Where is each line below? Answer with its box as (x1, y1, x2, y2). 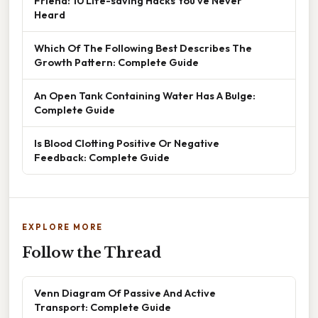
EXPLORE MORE (22, 221, 103, 232)
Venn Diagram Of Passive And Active (34, 285, 216, 300)
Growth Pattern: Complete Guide (34, 55, 199, 69)
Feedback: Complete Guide (34, 150, 170, 164)
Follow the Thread (22, 243, 161, 261)
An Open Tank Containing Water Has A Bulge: (34, 88, 256, 102)
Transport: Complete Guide (34, 300, 171, 314)
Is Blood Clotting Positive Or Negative (34, 136, 219, 150)
